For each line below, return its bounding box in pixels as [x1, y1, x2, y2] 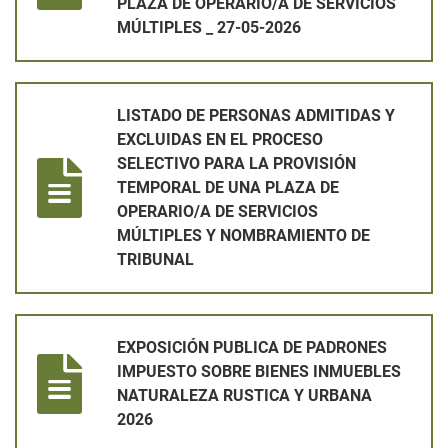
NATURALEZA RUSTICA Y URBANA [117, 386, 372, 406]
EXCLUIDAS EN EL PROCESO [117, 130, 323, 150]
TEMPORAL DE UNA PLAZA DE [117, 178, 339, 198]
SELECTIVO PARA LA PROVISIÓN [117, 154, 356, 174]
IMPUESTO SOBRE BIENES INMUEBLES [117, 362, 401, 382]
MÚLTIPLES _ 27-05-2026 [117, 18, 301, 38]
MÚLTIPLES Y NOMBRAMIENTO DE [117, 226, 370, 246]
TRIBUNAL [117, 250, 194, 270]
